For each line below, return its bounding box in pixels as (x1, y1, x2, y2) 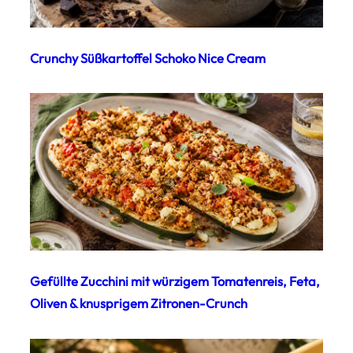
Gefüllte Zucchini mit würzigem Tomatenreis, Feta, (30, 273, 320, 290)
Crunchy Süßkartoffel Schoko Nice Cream (30, 50, 266, 66)
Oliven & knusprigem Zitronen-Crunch (30, 295, 247, 312)
